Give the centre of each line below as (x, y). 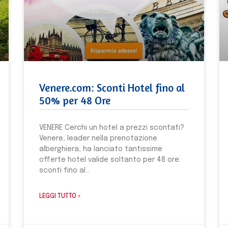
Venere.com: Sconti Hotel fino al (112, 88)
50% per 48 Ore (75, 100)
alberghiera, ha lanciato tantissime (101, 149)
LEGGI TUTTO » (60, 196)
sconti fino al (63, 170)
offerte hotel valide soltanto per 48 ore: (110, 160)
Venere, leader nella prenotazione (98, 138)
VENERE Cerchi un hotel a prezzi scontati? (112, 127)
